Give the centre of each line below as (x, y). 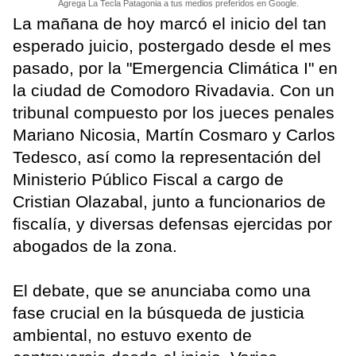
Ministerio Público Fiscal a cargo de (148, 179)
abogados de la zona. (95, 246)
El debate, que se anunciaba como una (162, 290)
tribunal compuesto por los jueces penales (174, 112)
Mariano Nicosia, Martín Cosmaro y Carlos (174, 134)
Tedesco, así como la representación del (167, 157)
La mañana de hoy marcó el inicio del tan (170, 23)
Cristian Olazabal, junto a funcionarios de (169, 201)
